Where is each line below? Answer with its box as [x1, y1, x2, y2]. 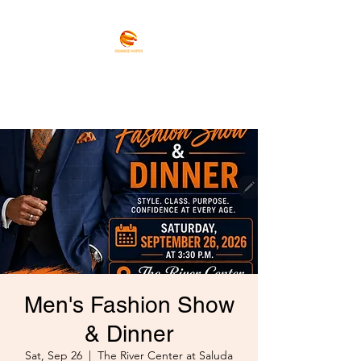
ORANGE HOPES [48, 64, 178, 83]
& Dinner [85, 321, 173, 346]
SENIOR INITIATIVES [48, 86, 205, 106]
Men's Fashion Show [23, 292, 234, 317]
